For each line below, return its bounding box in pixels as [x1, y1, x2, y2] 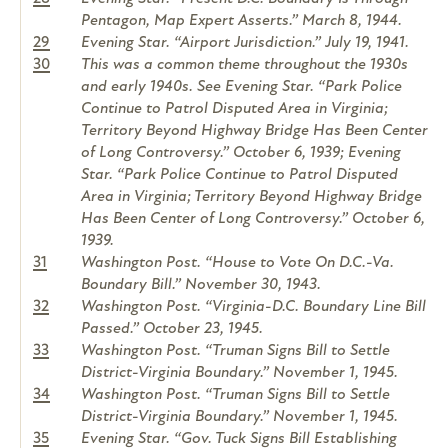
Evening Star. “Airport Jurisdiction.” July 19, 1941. [81, 35, 409, 52]
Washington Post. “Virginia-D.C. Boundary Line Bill [81, 299, 426, 316]
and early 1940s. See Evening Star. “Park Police [81, 79, 402, 96]
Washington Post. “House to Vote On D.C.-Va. [81, 255, 394, 272]
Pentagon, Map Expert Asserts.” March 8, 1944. [81, 13, 402, 30]
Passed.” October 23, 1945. [81, 321, 263, 338]
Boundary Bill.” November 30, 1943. [81, 277, 321, 294]
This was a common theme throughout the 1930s [81, 57, 408, 74]
